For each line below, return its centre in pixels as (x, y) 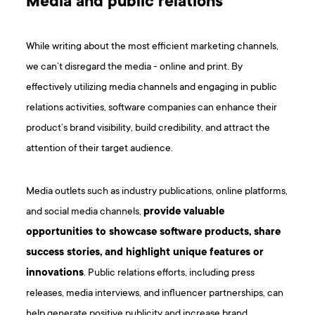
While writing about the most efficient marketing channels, (153, 47)
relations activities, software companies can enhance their (152, 108)
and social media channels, (85, 212)
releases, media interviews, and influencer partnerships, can (155, 294)
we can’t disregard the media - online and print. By (135, 67)
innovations (55, 274)
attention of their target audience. (100, 149)
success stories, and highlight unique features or (145, 253)
